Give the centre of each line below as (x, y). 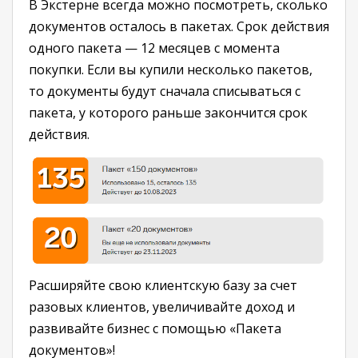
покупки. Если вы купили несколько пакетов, (171, 70)
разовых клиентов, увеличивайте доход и (162, 307)
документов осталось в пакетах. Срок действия (179, 27)
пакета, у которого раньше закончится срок (168, 113)
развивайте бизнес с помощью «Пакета (155, 329)
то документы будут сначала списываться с (165, 91)
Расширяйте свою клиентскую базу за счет (163, 286)
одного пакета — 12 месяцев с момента (154, 48)
